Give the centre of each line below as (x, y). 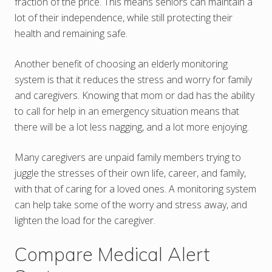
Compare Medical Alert (112, 254)
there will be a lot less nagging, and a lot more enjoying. (132, 127)
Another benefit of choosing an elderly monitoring (121, 63)
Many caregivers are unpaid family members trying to (128, 157)
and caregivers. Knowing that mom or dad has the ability (134, 95)
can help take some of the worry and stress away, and (131, 204)
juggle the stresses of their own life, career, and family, (130, 173)
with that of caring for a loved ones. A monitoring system (135, 189)
